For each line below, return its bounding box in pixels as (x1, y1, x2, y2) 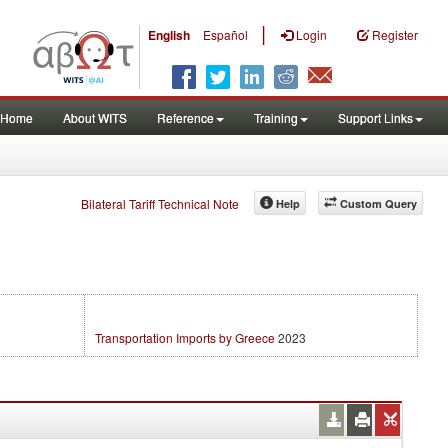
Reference (157, 109, 214, 126)
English (148, 26, 190, 44)
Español (203, 26, 248, 43)
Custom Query (340, 196, 417, 211)
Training (254, 109, 298, 126)
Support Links (338, 109, 413, 126)
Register (372, 26, 418, 43)
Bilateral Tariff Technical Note (81, 194, 239, 212)
